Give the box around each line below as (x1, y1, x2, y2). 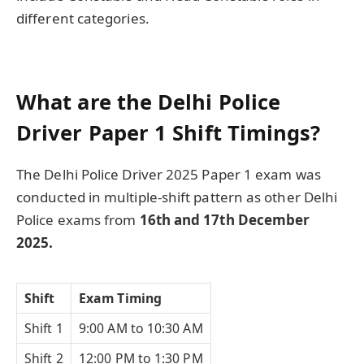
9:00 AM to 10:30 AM (79, 319, 203, 338)
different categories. (16, 8, 149, 28)
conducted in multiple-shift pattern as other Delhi (16, 188, 338, 207)
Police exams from (16, 210, 140, 230)
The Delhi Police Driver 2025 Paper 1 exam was (16, 165, 321, 184)
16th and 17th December (139, 210, 310, 230)
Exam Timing (79, 289, 162, 308)
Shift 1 (24, 319, 63, 338)
